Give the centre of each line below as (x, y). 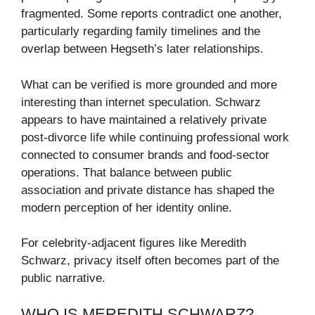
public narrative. (63, 278)
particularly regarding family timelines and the (141, 32)
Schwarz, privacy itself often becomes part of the (150, 261)
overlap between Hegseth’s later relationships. (142, 49)
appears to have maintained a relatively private (144, 120)
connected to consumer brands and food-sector (145, 155)
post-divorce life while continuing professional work (155, 137)
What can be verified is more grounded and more (149, 84)
